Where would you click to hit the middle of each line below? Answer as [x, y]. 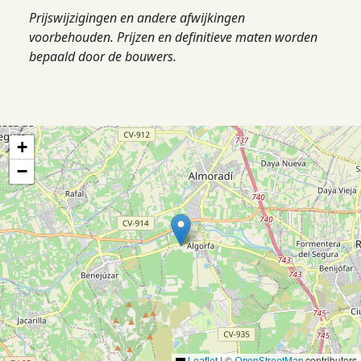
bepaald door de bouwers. [103, 56]
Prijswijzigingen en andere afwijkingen [137, 18]
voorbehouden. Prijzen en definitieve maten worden [173, 37]
